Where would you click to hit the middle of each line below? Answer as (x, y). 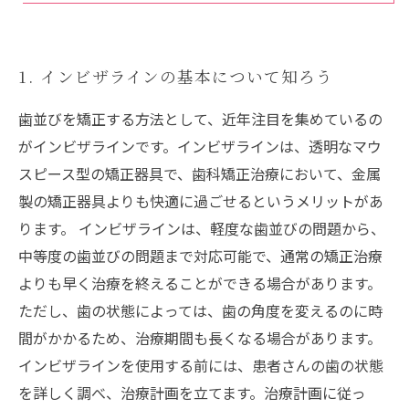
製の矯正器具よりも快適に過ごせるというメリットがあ (201, 201)
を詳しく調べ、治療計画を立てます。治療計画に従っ (192, 393)
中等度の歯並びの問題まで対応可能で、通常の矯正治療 (200, 256)
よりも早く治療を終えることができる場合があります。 (200, 283)
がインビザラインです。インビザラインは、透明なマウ (200, 146)
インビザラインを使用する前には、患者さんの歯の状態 (201, 365)
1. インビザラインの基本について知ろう (176, 76)
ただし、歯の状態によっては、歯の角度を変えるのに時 (200, 310)
